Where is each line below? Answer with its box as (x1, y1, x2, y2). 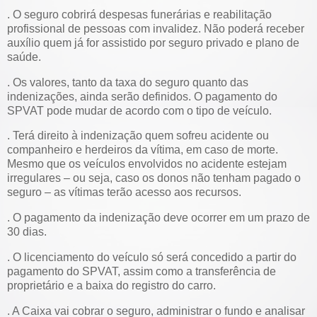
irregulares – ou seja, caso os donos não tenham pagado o (7, 172, 301, 185)
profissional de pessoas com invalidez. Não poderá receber (7, 22, 304, 35)
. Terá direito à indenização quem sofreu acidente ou (7, 129, 269, 142)
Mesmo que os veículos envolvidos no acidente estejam (7, 158, 287, 171)
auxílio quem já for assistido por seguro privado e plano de (7, 36, 299, 49)
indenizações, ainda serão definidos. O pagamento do (7, 90, 277, 103)
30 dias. (7, 226, 47, 238)
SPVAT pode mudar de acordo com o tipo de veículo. (7, 104, 272, 117)
